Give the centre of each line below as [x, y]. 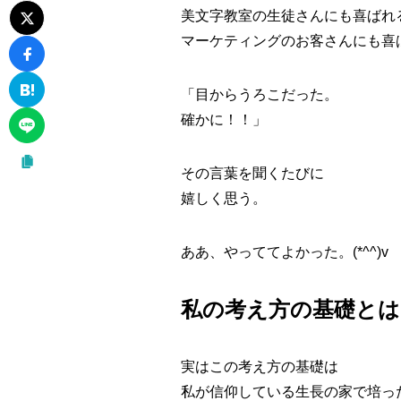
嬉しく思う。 [224, 198]
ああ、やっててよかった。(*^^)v [285, 252]
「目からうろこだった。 [260, 94]
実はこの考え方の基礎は [260, 366]
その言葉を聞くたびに [252, 173]
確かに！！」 [224, 119]
